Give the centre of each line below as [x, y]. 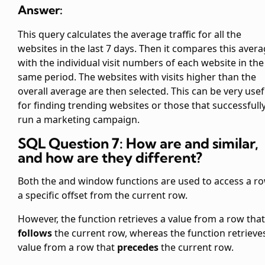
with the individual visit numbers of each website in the [141, 63]
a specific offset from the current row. [103, 195]
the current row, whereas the [120, 233]
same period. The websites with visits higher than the [137, 77]
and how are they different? [110, 158]
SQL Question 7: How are [101, 143]
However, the [48, 219]
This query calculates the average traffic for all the [130, 35]
